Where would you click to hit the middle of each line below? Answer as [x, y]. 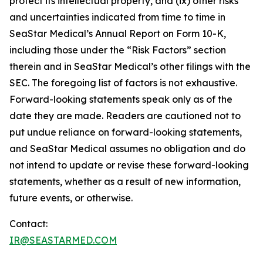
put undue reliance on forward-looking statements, [126, 132]
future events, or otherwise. [72, 198]
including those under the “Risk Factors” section [118, 50]
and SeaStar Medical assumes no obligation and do [127, 149]
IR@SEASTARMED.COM [63, 240]
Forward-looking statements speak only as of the [121, 99]
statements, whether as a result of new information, [125, 181]
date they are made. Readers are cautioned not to [125, 116]
